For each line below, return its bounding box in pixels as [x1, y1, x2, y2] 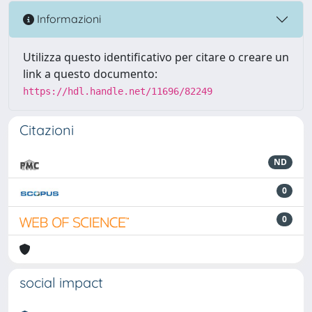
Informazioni [34, 12, 101, 26]
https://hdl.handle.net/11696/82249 [23, 85, 212, 97]
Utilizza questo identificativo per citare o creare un [23, 49, 289, 65]
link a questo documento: [23, 65, 157, 81]
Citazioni [19, 120, 74, 139]
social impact [19, 273, 103, 291]
